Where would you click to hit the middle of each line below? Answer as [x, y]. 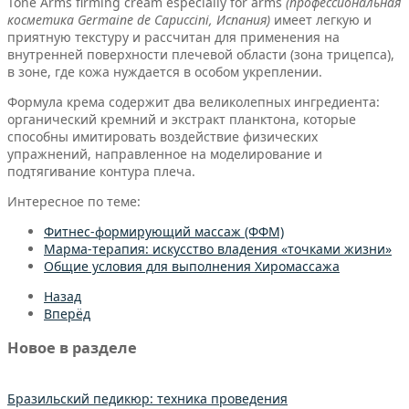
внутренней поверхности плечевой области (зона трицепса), [201, 55]
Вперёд [67, 314]
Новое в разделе [72, 347]
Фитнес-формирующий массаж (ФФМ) [164, 232]
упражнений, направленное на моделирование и [165, 154]
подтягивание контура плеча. [101, 172]
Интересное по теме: [74, 202]
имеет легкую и [323, 20]
